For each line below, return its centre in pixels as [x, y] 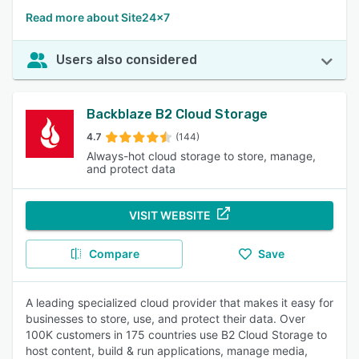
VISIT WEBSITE [170, 215]
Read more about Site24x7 [98, 17]
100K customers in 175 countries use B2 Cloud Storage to [176, 335]
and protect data [131, 169]
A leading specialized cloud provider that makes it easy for [179, 303]
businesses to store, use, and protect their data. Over [165, 319]
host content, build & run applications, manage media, [167, 351]
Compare [114, 254]
